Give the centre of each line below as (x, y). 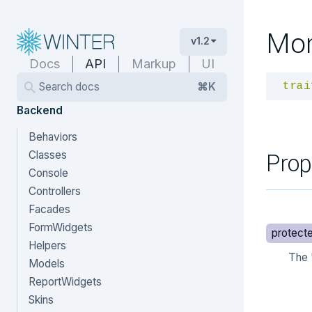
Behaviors (53, 137)
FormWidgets (61, 227)
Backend (40, 110)
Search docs (69, 87)
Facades (49, 209)
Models (47, 264)
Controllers (55, 191)
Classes (48, 155)
